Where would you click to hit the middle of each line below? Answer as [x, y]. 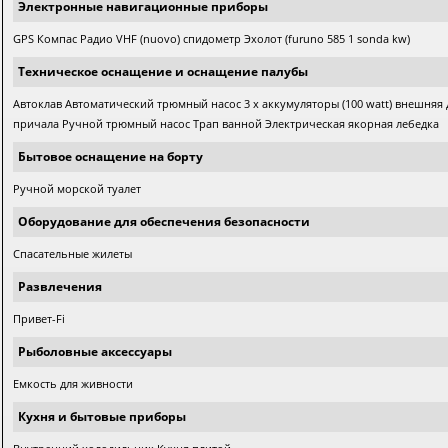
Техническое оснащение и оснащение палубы [163, 71]
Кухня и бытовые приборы [102, 416]
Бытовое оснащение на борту [111, 156]
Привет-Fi [39, 318]
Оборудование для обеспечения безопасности [164, 221]
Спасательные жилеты [73, 253]
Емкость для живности [73, 383]
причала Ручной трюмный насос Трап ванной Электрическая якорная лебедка [226, 123]
